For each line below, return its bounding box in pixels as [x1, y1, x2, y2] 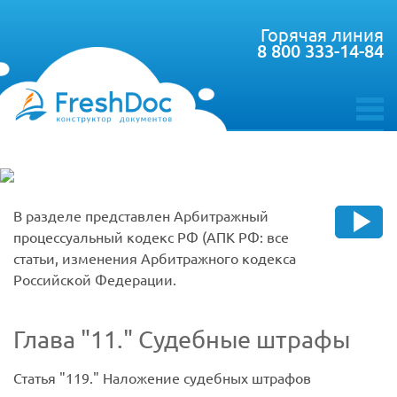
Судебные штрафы [133, 324, 350, 354]
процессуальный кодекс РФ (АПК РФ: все [13, 228, 289, 245]
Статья [13, 369, 59, 387]
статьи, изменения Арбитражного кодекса [13, 249, 296, 267]
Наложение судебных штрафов [99, 369, 311, 387]
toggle [355, 115, 394, 136]
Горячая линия [261, 23, 384, 45]
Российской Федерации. [13, 270, 176, 288]
